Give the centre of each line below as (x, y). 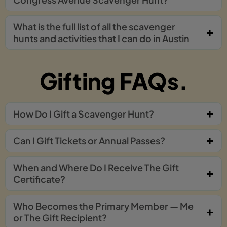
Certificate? (39, 179)
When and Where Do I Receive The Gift (96, 167)
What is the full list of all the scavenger (94, 26)
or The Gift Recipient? (60, 217)
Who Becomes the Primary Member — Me (103, 206)
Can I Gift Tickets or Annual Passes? (89, 140)
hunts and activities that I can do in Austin (101, 38)
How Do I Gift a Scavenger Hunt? (84, 113)
